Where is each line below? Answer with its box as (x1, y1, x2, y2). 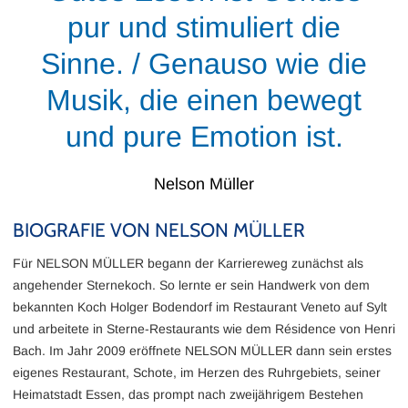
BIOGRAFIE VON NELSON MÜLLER (13, 219, 305, 241)
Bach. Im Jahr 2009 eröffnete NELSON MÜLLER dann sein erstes (13, 343, 392, 358)
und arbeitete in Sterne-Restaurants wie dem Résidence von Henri (13, 321, 395, 336)
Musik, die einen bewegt (46, 84, 362, 117)
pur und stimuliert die (67, 11, 341, 44)
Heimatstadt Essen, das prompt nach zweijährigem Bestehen (13, 387, 363, 402)
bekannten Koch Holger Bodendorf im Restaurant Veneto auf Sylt (13, 300, 387, 314)
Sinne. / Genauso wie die (41, 47, 367, 80)
